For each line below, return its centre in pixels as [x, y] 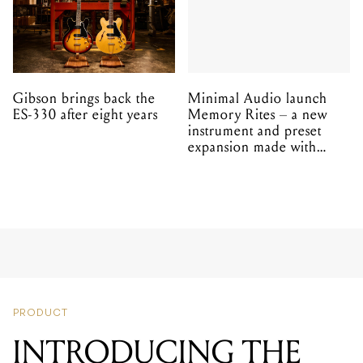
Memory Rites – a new [258, 114]
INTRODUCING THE [158, 266]
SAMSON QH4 [115, 305]
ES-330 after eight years [85, 114]
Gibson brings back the [84, 98]
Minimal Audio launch [258, 98]
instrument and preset [255, 130]
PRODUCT [41, 227]
